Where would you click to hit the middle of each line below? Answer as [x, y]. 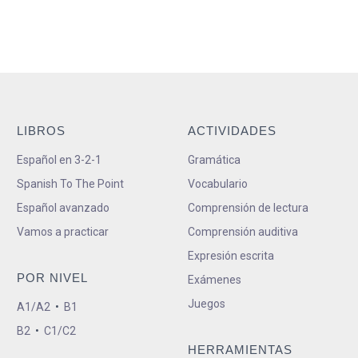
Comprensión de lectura [248, 207]
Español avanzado [63, 207]
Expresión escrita [231, 255]
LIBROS [41, 130]
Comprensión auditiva [243, 231]
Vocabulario [217, 183]
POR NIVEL [52, 277]
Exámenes [214, 279]
